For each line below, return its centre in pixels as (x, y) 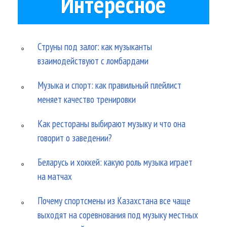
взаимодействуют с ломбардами (93, 61)
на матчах (55, 176)
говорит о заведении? (75, 138)
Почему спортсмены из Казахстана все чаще (114, 201)
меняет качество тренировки (87, 99)
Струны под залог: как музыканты (95, 47)
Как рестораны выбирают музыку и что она (112, 124)
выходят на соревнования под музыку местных (118, 215)
